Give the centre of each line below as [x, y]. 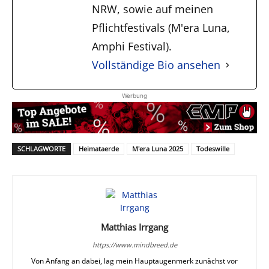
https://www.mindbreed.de [134, 245]
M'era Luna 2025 [158, 149]
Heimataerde [99, 149]
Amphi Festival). [132, 46]
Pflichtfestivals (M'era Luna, [161, 27]
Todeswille [213, 149]
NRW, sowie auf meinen [153, 9]
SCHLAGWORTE [41, 149]
